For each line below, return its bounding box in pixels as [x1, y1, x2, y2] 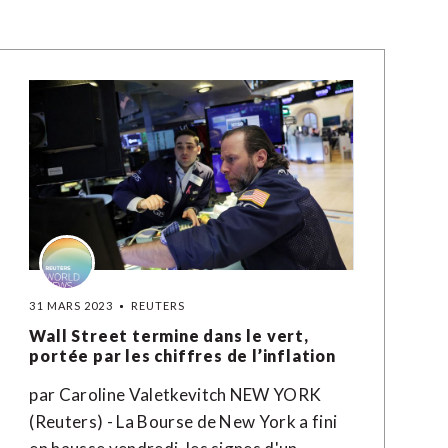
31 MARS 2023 [29, 299, 113, 312]
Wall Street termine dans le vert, [29, 326, 309, 345]
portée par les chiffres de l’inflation [29, 346, 336, 365]
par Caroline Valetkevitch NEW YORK [29, 384, 322, 405]
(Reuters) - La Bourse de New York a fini [29, 411, 338, 432]
